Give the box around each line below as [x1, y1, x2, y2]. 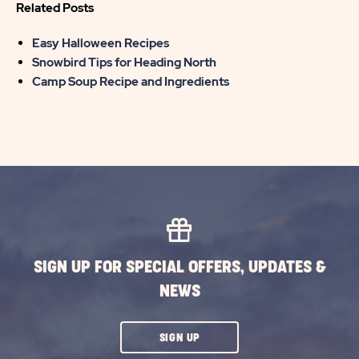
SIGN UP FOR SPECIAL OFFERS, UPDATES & [34, 259, 325, 276]
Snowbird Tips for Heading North [32, 54, 216, 71]
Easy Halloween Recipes [32, 35, 169, 51]
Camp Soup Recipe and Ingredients [32, 74, 229, 90]
